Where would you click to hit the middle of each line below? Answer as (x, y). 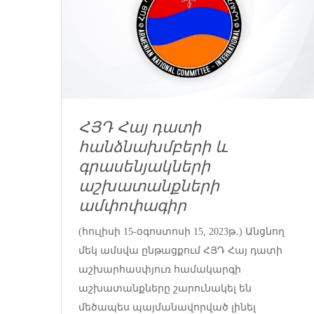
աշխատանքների (149, 186)
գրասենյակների (144, 167)
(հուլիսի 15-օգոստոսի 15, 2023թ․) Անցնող (182, 231)
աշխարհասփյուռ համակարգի (160, 269)
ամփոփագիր (132, 206)
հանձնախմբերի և (153, 147)
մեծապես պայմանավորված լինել (167, 307)
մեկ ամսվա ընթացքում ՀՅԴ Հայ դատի (180, 250)
